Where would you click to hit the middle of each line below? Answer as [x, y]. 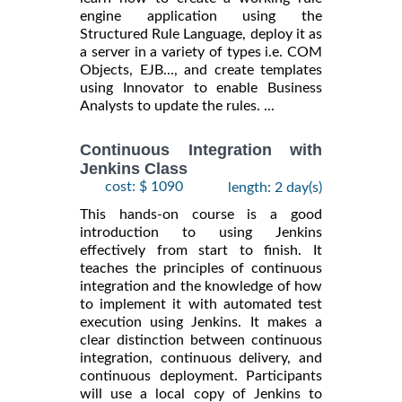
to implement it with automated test [201, 305]
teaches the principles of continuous [201, 269]
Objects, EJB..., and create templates [201, 70]
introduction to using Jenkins [201, 233]
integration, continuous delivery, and [201, 358]
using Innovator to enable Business [201, 87]
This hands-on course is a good [201, 215]
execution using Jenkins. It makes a [201, 323]
